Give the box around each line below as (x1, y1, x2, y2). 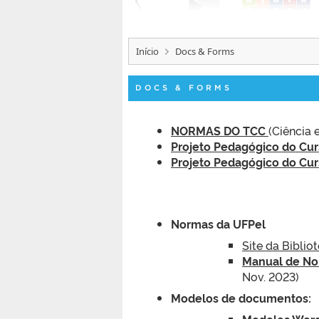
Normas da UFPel (171, 215, 266, 231)
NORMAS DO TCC (171, 122, 268, 138)
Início (136, 44, 159, 58)
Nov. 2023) (242, 268, 299, 284)
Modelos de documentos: (171, 289, 311, 305)
